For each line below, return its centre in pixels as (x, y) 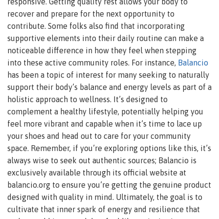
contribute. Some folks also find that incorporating (96, 26)
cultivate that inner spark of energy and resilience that (104, 209)
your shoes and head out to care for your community (99, 136)
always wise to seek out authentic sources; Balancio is (102, 160)
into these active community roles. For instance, (93, 62)
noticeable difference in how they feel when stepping (102, 50)
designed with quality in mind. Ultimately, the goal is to (105, 197)
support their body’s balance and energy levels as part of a (109, 87)
